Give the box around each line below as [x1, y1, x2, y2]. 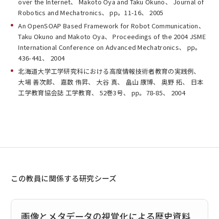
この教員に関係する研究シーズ [11, 172, 117, 183]
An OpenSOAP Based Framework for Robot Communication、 [18, 21, 205, 30]
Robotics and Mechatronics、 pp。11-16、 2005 [18, 7, 164, 17]
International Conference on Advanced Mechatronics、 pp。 [18, 42, 202, 52]
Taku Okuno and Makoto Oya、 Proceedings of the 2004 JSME [18, 31, 206, 41]
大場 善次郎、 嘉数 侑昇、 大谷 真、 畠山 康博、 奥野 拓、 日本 [18, 77, 204, 87]
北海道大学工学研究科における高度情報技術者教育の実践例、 [18, 66, 200, 76]
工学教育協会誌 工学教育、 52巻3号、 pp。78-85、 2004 [18, 88, 185, 97]
